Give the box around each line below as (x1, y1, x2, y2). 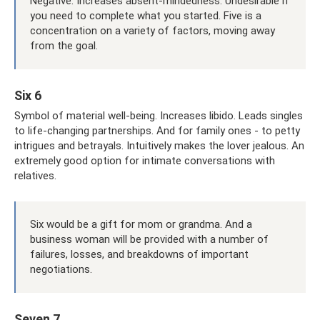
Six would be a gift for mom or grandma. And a (30, 217, 252, 231)
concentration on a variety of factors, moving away (30, 24, 275, 37)
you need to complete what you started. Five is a (30, 9, 261, 22)
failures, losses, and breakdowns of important (30, 247, 249, 261)
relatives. (14, 169, 56, 182)
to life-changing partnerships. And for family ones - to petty (14, 124, 300, 137)
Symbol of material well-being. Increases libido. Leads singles (14, 109, 303, 122)
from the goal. (30, 39, 98, 52)
